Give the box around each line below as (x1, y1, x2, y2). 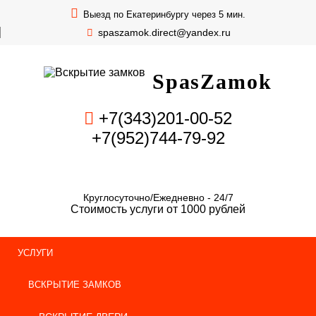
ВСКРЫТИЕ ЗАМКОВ (28, 279, 121, 290)
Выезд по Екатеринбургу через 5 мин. (80, 9, 245, 20)
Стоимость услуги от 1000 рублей (71, 203, 245, 215)
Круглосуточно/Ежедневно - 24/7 (83, 193, 233, 203)
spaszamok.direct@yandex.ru (98, 27, 231, 38)
